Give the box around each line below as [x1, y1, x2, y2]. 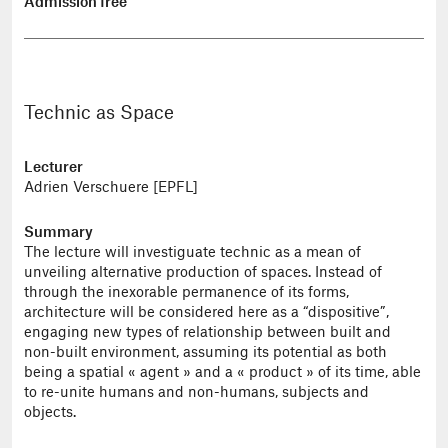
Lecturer [24, 161, 83, 176]
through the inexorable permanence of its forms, [24, 285, 349, 300]
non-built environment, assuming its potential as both [24, 345, 387, 360]
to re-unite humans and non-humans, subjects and [24, 385, 369, 400]
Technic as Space [24, 104, 174, 123]
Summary [24, 225, 93, 240]
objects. [24, 405, 76, 420]
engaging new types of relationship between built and [24, 325, 391, 340]
